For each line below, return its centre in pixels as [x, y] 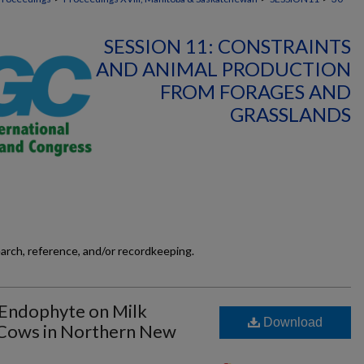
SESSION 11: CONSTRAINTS [227, 46]
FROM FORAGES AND [256, 91]
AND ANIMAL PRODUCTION [223, 69]
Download [291, 322]
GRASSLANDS [290, 114]
